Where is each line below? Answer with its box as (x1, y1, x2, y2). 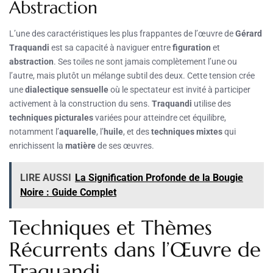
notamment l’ (9, 126, 59, 136)
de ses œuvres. (96, 140, 154, 151)
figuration (172, 42, 211, 52)
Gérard (235, 28, 262, 38)
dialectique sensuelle (25, 84, 108, 94)
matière (65, 140, 96, 151)
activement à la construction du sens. (9, 98, 152, 108)
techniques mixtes (151, 126, 222, 136)
